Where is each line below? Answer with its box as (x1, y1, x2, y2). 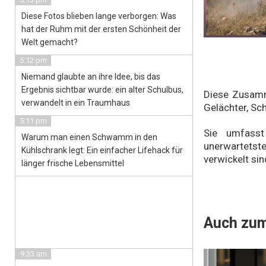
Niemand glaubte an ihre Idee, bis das (21, 72, 160, 81)
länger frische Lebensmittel (21, 159, 124, 168)
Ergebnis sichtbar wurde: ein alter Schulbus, (21, 85, 183, 94)
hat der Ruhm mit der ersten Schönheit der (21, 24, 181, 34)
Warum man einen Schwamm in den (21, 132, 157, 142)
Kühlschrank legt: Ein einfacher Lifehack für (21, 145, 183, 155)
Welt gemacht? (21, 37, 78, 47)
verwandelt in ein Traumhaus (21, 98, 130, 107)
